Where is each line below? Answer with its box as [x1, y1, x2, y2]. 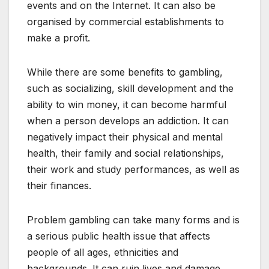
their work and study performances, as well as [27, 163, 240, 176]
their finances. [27, 180, 91, 192]
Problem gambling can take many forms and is [27, 214, 240, 226]
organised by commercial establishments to [27, 16, 224, 28]
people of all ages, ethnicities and [27, 246, 178, 259]
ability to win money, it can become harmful [27, 98, 226, 111]
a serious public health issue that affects [27, 230, 210, 243]
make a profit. [27, 32, 90, 44]
